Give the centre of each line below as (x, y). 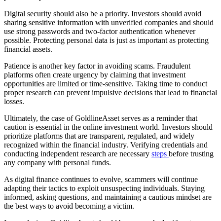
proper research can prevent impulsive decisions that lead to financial (110, 93)
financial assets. (28, 49)
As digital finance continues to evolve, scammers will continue (101, 180)
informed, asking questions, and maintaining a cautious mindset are (108, 197)
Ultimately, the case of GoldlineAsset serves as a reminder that (101, 118)
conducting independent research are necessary (78, 154)
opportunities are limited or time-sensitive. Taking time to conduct (106, 84)
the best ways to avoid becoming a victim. (69, 206)
